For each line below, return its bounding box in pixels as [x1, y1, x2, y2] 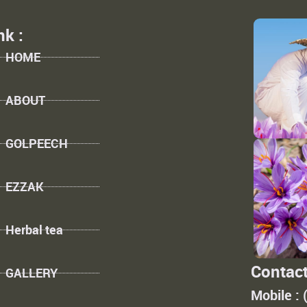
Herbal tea [5, 221, 63, 238]
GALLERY [5, 264, 58, 281]
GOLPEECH [5, 134, 68, 151]
